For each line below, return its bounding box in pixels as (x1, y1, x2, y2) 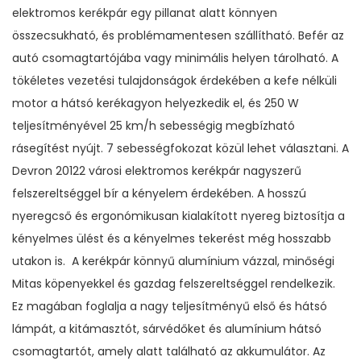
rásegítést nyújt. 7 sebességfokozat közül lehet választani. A (12, 139, 349, 156)
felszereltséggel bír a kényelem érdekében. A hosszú (12, 185, 306, 201)
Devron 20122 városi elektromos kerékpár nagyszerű (12, 162, 301, 179)
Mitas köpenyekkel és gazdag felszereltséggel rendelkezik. (12, 275, 335, 292)
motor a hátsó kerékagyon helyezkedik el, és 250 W (12, 94, 299, 111)
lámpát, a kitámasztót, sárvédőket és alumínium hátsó (12, 320, 322, 337)
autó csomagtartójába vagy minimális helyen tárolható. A (12, 49, 338, 66)
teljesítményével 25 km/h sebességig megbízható (12, 117, 295, 134)
